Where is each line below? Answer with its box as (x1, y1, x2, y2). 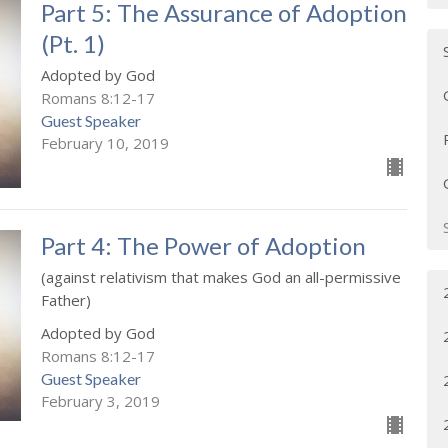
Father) (40, 289, 91, 310)
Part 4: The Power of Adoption (40, 230, 366, 260)
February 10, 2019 (40, 132, 169, 153)
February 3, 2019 (40, 390, 160, 411)
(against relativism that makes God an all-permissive (40, 266, 401, 287)
